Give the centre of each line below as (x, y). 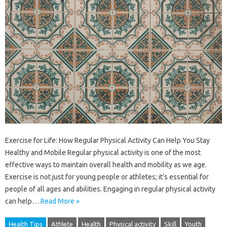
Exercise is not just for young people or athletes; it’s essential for (107, 177)
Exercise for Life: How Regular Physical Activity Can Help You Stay (107, 140)
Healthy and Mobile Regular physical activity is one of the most (103, 152)
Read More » (60, 201)
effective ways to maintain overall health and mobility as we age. (106, 164)
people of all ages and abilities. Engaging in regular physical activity (110, 189)
